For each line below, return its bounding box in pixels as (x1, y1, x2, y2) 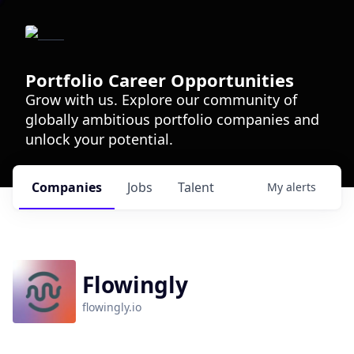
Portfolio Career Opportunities (25, 68, 294, 92)
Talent (178, 179, 214, 196)
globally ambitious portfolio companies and (25, 110, 319, 129)
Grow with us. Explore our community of (25, 90, 297, 109)
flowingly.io (82, 299, 141, 314)
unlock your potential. (25, 130, 173, 149)
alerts (286, 179, 316, 194)
